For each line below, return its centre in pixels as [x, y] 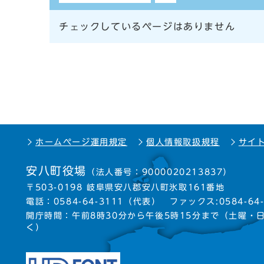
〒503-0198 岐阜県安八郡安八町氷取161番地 [126, 188]
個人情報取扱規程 [183, 142]
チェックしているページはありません [147, 27]
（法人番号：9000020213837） [159, 172]
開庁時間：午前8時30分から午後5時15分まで [123, 216]
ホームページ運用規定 [81, 142]
